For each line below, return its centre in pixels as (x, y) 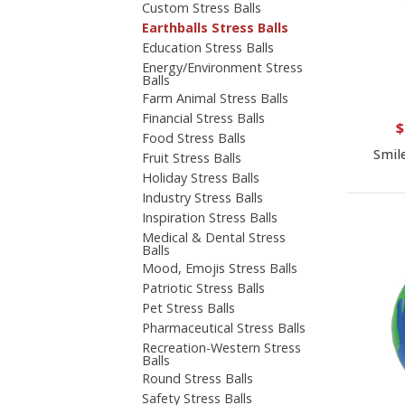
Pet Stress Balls (189, 307)
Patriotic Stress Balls (204, 287)
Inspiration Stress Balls (210, 217)
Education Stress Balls (208, 47)
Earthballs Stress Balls (216, 27)
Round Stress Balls (198, 378)
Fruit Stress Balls (192, 157)
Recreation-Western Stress (222, 347)
